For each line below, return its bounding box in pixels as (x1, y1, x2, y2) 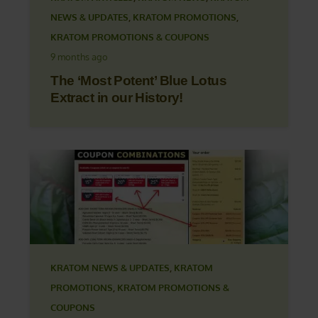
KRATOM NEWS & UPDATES (50, 261, 170, 273)
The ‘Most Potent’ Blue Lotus (50, 72, 226, 88)
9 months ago (50, 50, 109, 62)
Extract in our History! (50, 89, 183, 105)
